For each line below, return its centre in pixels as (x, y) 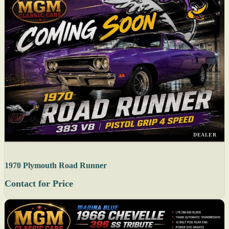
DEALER (205, 135)
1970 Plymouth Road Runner (56, 166)
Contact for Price (39, 184)
